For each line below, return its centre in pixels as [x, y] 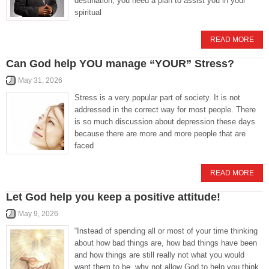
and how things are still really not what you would [159, 255]
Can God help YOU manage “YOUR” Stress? [120, 64]
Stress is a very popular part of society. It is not [157, 98]
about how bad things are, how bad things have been [166, 243]
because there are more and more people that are [160, 134]
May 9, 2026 [38, 214]
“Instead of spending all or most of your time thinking [166, 231]
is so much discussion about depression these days [165, 122]
